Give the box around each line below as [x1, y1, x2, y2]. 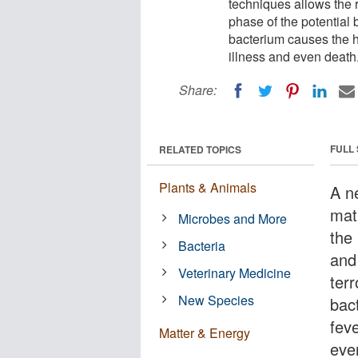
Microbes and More [178, 209, 288, 228]
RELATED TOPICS [159, 141, 241, 157]
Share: [179, 81, 217, 99]
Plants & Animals [159, 177, 257, 197]
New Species [178, 290, 255, 309]
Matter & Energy [159, 323, 250, 342]
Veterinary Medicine [178, 263, 292, 282]
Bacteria [178, 236, 226, 255]
